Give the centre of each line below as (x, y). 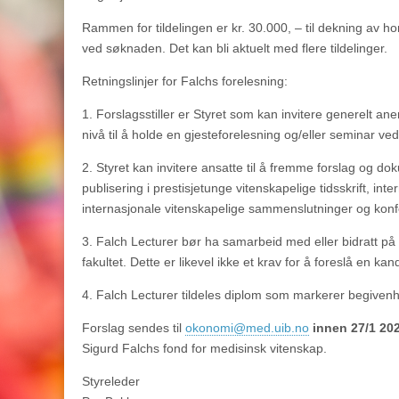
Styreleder (111, 381)
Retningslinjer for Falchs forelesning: (185, 81)
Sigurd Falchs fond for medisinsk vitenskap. (204, 348)
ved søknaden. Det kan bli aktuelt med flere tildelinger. (235, 48)
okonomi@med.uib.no (247, 328)
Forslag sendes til (134, 328)
